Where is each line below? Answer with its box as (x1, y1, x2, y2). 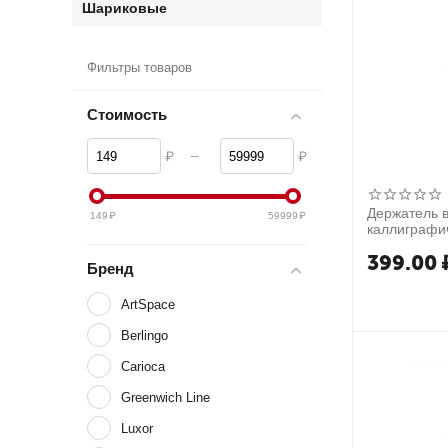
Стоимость (87, 106, 168, 123)
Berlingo (121, 327, 169, 343)
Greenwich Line (121, 389, 211, 405)
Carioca (121, 358, 166, 374)
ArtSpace (121, 296, 176, 312)
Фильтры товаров (87, 60, 193, 75)
